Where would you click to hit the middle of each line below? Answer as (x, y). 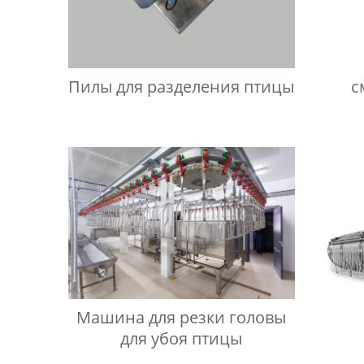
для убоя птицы (182, 338)
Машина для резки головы (182, 317)
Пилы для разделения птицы (182, 87)
